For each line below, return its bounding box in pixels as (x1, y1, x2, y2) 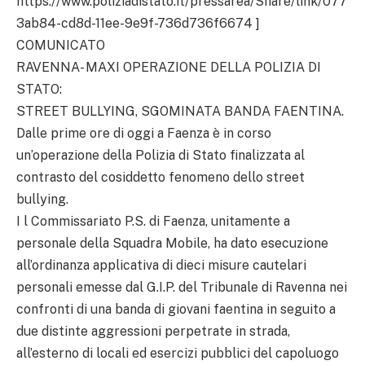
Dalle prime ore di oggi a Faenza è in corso (16, 125, 271, 141)
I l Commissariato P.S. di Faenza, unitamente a (16, 213, 290, 229)
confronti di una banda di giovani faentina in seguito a (16, 301, 336, 317)
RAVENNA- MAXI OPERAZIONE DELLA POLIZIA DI (16, 59, 321, 75)
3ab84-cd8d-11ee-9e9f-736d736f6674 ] (16, 15, 260, 31)
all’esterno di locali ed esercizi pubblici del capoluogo (16, 345, 339, 361)
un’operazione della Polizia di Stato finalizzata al (16, 147, 305, 163)
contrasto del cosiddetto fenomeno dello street (16, 169, 305, 185)
